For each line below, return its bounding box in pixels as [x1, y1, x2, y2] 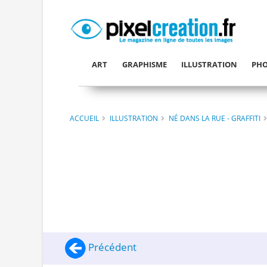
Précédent [86, 240, 136, 254]
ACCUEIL [70, 113, 99, 123]
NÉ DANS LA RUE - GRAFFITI [169, 113, 260, 123]
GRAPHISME [122, 59, 167, 70]
